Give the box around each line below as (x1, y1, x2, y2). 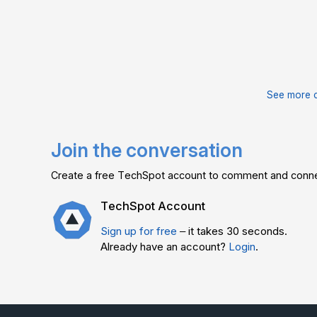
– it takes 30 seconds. (177, 224, 287, 238)
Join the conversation (51, 138, 243, 161)
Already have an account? (100, 239, 229, 253)
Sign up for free (100, 224, 177, 238)
